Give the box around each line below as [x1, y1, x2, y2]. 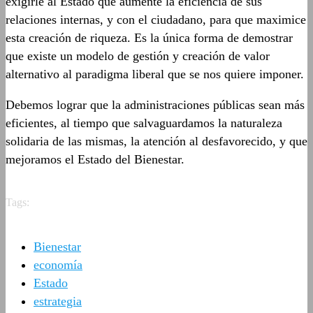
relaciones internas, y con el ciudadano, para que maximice [6, 13, 306, 27]
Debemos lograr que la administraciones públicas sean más [6, 98, 305, 112]
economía [34, 257, 82, 272]
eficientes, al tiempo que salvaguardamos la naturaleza [6, 116, 282, 130]
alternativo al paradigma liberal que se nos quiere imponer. [6, 67, 304, 81]
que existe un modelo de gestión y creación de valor [6, 49, 270, 63]
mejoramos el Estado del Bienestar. [6, 152, 184, 166]
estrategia [34, 293, 82, 308]
